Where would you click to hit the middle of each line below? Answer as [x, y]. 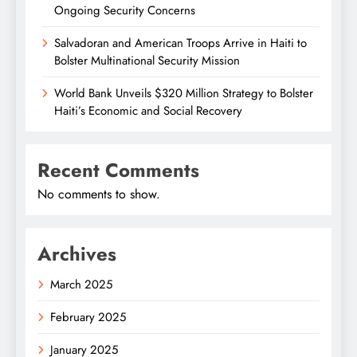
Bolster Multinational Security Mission [147, 61]
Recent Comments [118, 171]
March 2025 [81, 285]
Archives [77, 254]
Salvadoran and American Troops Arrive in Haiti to [180, 43]
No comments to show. [99, 194]
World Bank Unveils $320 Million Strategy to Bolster [184, 94]
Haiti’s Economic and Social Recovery [148, 111]
